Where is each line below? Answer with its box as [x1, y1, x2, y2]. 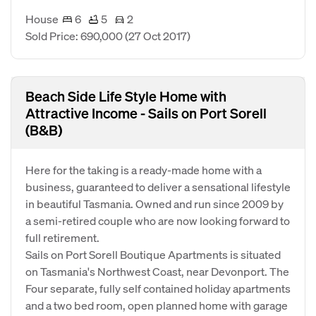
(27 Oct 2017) [125, 28, 190, 43]
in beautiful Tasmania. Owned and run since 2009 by [25, 196, 284, 211]
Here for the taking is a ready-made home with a [25, 162, 262, 177]
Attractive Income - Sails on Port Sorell [25, 104, 267, 122]
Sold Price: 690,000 [25, 28, 125, 43]
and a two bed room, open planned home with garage [25, 298, 288, 312]
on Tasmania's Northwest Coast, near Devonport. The [25, 264, 289, 279]
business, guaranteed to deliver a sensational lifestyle [25, 179, 291, 194]
